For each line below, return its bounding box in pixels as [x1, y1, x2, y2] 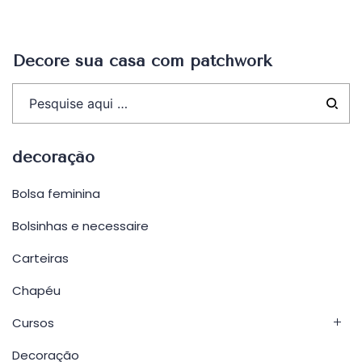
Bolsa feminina [12, 185, 100, 202]
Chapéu [12, 282, 61, 299]
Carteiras [12, 250, 69, 267]
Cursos [12, 314, 54, 331]
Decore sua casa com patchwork [12, 52, 271, 70]
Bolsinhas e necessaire [12, 217, 149, 234]
